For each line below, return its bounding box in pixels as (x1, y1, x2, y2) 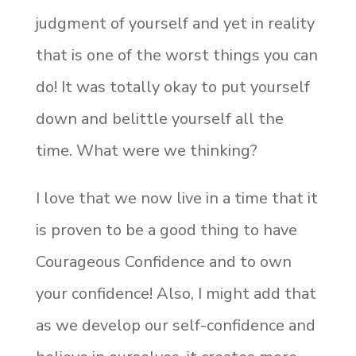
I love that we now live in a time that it (35, 188, 318, 210)
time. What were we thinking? (35, 140, 257, 162)
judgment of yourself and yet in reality (35, 13, 315, 35)
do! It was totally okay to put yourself (35, 76, 310, 99)
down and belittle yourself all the (35, 108, 284, 130)
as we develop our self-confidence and (35, 315, 315, 337)
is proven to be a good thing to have (35, 219, 297, 242)
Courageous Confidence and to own (35, 251, 292, 273)
